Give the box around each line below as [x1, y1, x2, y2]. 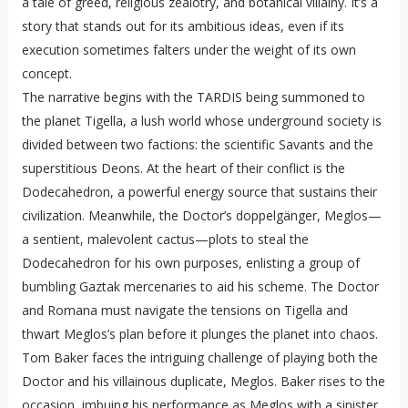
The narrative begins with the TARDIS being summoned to [21, 88, 365, 107]
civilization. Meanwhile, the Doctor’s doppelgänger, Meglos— [21, 207, 382, 225]
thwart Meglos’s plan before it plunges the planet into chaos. [21, 325, 378, 343]
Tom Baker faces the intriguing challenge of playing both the [21, 349, 378, 367]
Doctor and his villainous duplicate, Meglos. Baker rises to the [21, 372, 385, 391]
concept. [21, 65, 72, 83]
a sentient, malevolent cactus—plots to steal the [21, 230, 309, 249]
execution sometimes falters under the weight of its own [21, 41, 356, 59]
